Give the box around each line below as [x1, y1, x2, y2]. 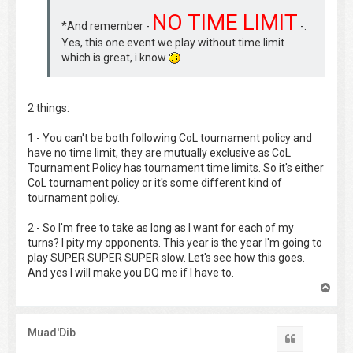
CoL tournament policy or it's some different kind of [28, 176, 282, 190]
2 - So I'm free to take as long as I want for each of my [28, 221, 294, 235]
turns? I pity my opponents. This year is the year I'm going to [28, 236, 322, 250]
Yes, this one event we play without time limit [61, 36, 284, 50]
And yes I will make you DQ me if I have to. [28, 266, 234, 280]
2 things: [28, 102, 69, 115]
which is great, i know [61, 51, 169, 65]
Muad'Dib [28, 326, 76, 340]
